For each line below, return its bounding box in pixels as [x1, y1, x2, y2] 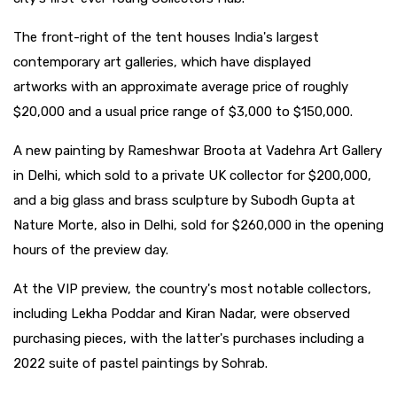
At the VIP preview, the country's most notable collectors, [13, 280, 371, 297]
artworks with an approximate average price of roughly [13, 78, 348, 95]
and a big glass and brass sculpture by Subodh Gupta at [13, 191, 355, 208]
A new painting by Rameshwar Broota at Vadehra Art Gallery [13, 142, 382, 159]
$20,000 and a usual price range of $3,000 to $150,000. [13, 103, 353, 120]
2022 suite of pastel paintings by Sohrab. [13, 354, 268, 371]
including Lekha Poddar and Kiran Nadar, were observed [13, 305, 350, 322]
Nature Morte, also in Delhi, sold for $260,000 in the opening [13, 216, 384, 233]
